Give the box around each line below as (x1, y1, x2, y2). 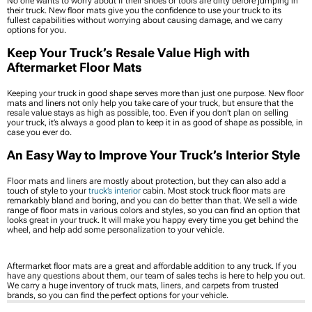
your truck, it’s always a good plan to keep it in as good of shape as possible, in (7, 117, 303, 127)
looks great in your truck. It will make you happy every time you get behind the (7, 214, 298, 225)
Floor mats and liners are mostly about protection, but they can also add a (7, 175, 286, 186)
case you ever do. (7, 127, 72, 137)
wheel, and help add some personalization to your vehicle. (7, 224, 224, 235)
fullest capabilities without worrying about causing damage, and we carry (7, 15, 283, 25)
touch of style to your (7, 185, 88, 196)
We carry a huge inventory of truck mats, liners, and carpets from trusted (7, 280, 279, 290)
